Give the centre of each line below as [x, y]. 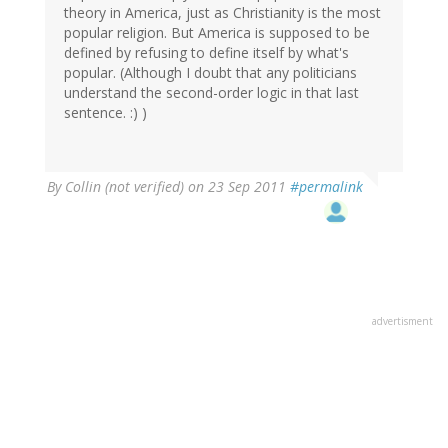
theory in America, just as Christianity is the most [222, 13]
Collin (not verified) [124, 187]
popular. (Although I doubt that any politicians [210, 73]
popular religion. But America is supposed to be [217, 33]
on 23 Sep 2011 [237, 187]
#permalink [326, 187]
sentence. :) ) [105, 113]
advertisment [402, 321]
